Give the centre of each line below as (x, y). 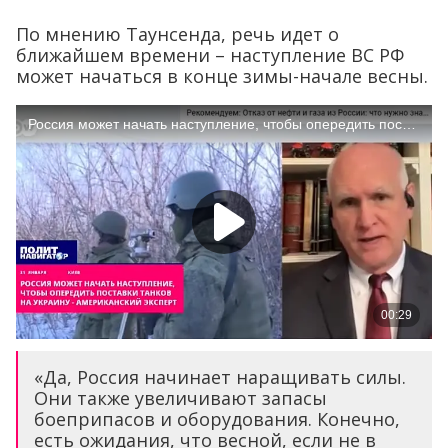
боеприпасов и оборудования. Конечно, (217, 419)
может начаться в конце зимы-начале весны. (222, 75)
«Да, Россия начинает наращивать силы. (220, 377)
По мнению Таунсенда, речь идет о (177, 33)
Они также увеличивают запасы (180, 398)
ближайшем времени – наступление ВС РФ (210, 54)
